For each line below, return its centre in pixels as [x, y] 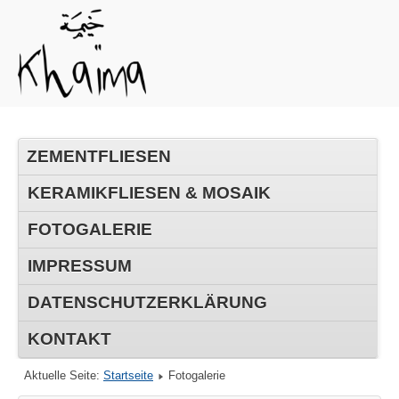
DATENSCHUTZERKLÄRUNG [147, 302]
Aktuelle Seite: [64, 375]
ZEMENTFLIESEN [99, 156]
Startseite [128, 375]
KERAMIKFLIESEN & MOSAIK [149, 192]
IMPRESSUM [80, 265]
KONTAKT [69, 338]
